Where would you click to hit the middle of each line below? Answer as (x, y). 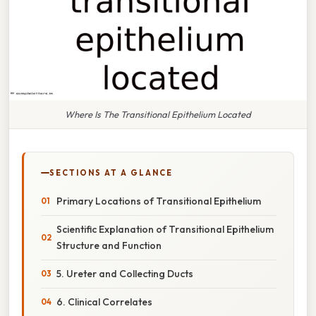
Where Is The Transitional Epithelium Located (158, 114)
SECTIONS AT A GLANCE (111, 172)
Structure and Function (109, 245)
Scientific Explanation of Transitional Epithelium (165, 229)
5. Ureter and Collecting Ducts (125, 273)
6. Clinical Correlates (104, 302)
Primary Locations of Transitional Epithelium (159, 201)
